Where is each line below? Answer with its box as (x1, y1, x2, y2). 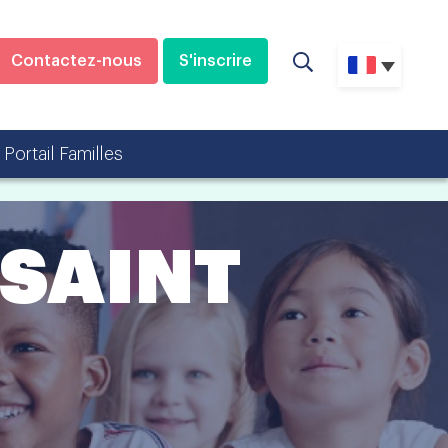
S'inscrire (179, 53, 252, 69)
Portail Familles (4, 144, 123, 163)
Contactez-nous (11, 53, 142, 69)
